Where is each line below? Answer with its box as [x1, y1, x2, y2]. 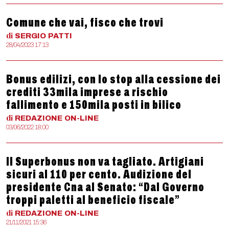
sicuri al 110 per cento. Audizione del [6, 168, 192, 181]
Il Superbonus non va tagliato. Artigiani [6, 155, 204, 168]
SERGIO [15, 32, 46, 40]
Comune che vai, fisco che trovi [6, 16, 164, 29]
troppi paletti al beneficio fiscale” [6, 193, 180, 207]
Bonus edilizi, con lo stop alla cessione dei [6, 73, 221, 86]
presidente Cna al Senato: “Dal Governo [6, 180, 204, 194]
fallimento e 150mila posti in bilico [6, 98, 181, 111]
